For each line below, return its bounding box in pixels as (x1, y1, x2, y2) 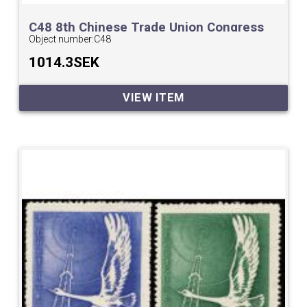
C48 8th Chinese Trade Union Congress (29, 19, 265, 35)
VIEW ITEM (123, 91, 184, 105)
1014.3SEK (29, 53, 100, 71)
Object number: (29, 33, 95, 45)
